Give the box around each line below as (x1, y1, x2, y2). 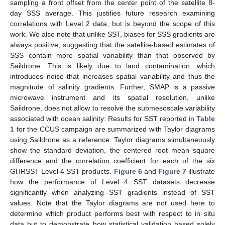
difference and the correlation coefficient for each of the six (10, 157, 215, 165)
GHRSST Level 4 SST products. (10, 167, 114, 176)
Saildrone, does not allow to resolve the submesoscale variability (10, 104, 215, 113)
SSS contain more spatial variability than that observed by (10, 51, 215, 60)
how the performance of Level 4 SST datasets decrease (10, 178, 215, 186)
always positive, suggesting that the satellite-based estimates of (10, 41, 215, 49)
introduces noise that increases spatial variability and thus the (10, 72, 215, 81)
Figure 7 (158, 167, 186, 176)
